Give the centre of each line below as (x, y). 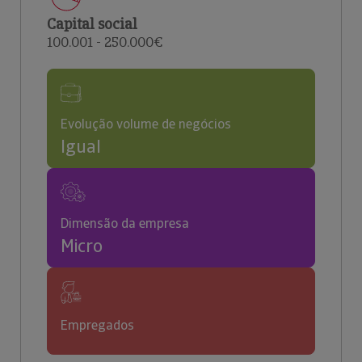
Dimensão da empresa (125, 223)
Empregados (97, 325)
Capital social (92, 24)
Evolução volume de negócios (146, 124)
